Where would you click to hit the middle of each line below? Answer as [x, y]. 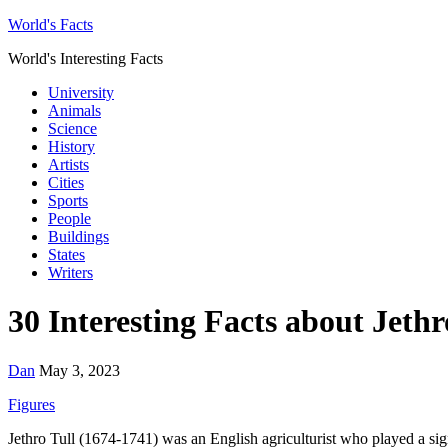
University [81, 92]
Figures [31, 404]
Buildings [78, 236]
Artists [68, 164]
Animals [74, 110]
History [71, 146]
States [66, 254]
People [69, 218]
